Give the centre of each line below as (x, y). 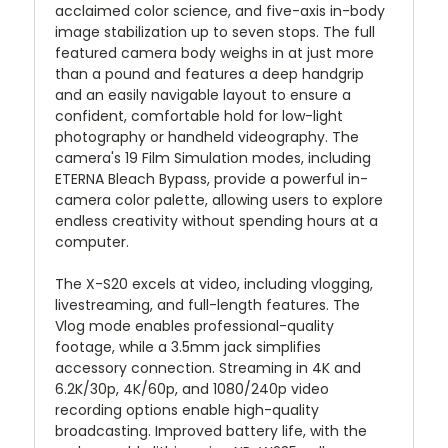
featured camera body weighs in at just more (214, 52)
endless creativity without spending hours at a (216, 220)
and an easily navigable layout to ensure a (203, 94)
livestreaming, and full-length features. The (207, 304)
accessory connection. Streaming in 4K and (208, 367)
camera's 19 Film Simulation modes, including (213, 157)
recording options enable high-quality (187, 409)
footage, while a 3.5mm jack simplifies (188, 346)
